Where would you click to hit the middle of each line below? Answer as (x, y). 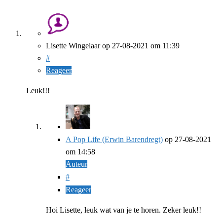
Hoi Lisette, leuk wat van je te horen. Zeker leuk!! (124, 210)
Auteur (76, 164)
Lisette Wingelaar (73, 45)
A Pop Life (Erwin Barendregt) (114, 139)
